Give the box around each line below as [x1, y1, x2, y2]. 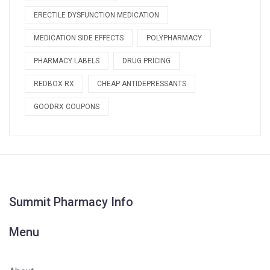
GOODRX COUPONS [34, 102, 99, 111]
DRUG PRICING [122, 57, 171, 66]
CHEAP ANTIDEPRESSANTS [97, 80, 186, 89]
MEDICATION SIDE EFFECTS [34, 34, 124, 43]
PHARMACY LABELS [34, 57, 99, 66]
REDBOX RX [34, 80, 74, 89]
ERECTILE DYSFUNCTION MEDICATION [34, 11, 159, 20]
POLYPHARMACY [146, 34, 202, 43]
